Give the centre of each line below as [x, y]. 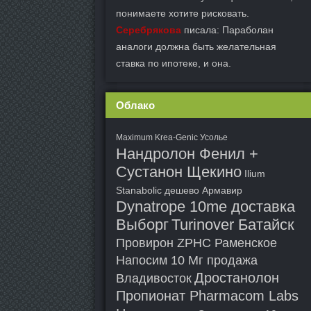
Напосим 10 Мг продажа [187, 260]
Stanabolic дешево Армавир [179, 190]
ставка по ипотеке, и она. [174, 63]
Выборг [142, 225]
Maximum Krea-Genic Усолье [172, 137]
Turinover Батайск [233, 225]
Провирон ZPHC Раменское [196, 243]
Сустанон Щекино [179, 172]
